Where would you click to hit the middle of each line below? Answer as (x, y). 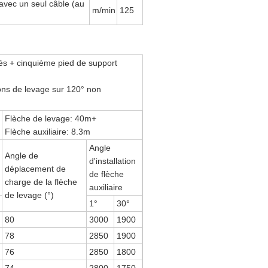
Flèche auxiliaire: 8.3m (48, 132)
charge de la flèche (41, 182)
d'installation (113, 161)
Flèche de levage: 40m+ (51, 118)
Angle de (22, 156)
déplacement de (36, 169)
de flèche (107, 174)
